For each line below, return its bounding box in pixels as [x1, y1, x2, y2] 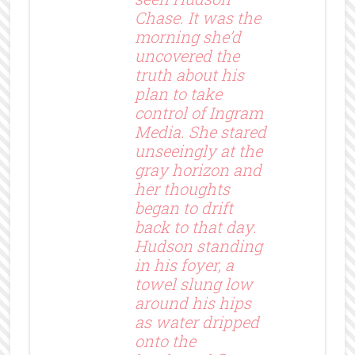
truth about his [134, 63, 244, 85]
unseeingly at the [134, 139, 262, 161]
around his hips [134, 292, 251, 313]
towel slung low [134, 273, 253, 294]
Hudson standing [134, 235, 262, 256]
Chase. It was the [134, 6, 261, 28]
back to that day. [134, 216, 257, 237]
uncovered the [134, 44, 239, 66]
